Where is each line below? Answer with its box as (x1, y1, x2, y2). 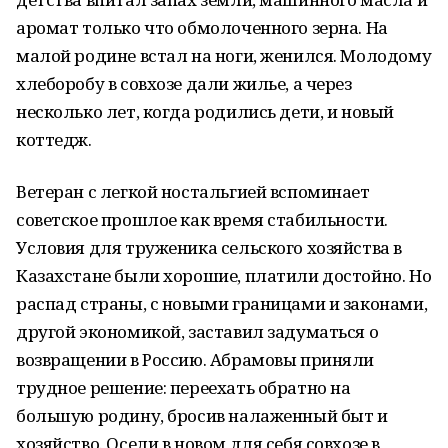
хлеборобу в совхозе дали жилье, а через (16, 72, 352, 95)
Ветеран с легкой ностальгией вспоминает (16, 180, 370, 203)
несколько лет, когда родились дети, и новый (16, 100, 394, 123)
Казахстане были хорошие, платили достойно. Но (16, 264, 432, 287)
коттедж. (16, 128, 92, 151)
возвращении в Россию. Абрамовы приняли (16, 348, 375, 371)
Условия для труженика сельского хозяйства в (16, 236, 402, 259)
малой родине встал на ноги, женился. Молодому (16, 44, 432, 67)
